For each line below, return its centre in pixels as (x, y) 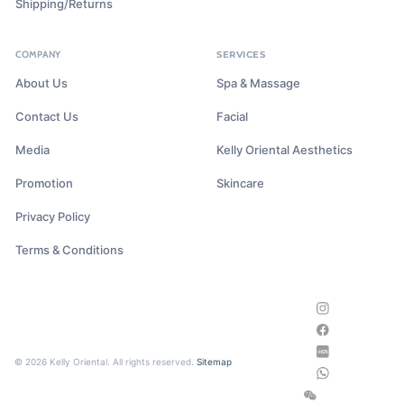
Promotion (44, 183)
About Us (41, 83)
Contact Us (47, 116)
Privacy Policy (53, 216)
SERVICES (241, 55)
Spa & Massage (258, 83)
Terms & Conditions (69, 250)
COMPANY (38, 55)
